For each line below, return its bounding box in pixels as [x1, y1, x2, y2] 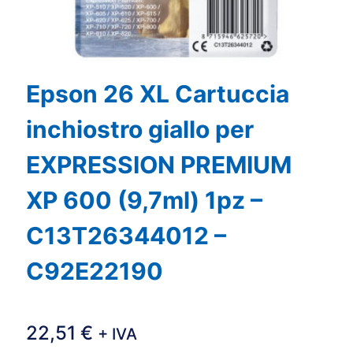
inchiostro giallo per [26, 115, 254, 144]
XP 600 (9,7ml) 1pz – [26, 186, 262, 215]
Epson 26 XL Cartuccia [26, 80, 289, 109]
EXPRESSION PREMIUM [26, 150, 292, 180]
